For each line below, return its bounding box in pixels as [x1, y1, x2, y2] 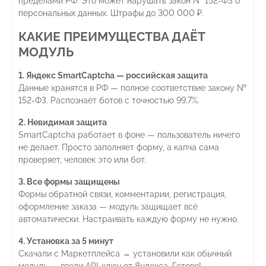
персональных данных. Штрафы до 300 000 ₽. [18, 8, 204, 18]
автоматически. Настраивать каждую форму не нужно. [18, 214, 239, 224]
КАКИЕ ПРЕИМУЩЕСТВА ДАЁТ [18, 29, 205, 45]
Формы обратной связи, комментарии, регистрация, [18, 189, 226, 199]
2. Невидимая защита [18, 118, 107, 128]
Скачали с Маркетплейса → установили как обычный [18, 249, 232, 259]
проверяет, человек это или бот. [18, 155, 146, 165]
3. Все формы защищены [18, 177, 120, 187]
